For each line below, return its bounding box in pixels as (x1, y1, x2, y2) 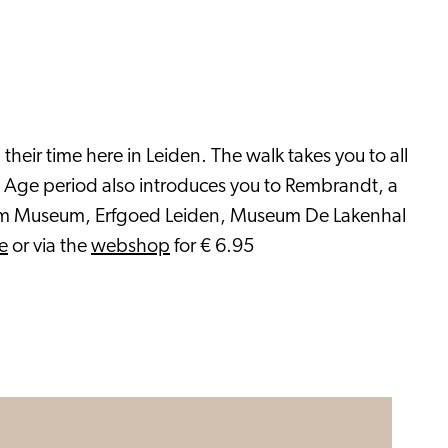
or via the (8, 237, 91, 257)
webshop (91, 237, 170, 257)
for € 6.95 (170, 237, 254, 257)
